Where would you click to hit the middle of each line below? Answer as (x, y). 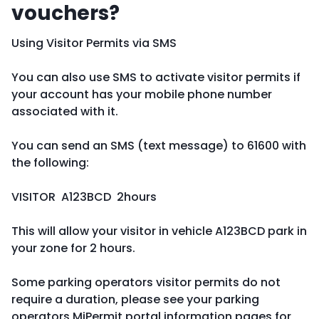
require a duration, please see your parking (135, 299)
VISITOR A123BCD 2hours (84, 197)
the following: (50, 163)
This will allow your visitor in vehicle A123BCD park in (159, 231)
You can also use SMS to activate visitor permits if (156, 77)
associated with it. (66, 111)
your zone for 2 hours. (73, 248)
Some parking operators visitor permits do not (146, 282)
